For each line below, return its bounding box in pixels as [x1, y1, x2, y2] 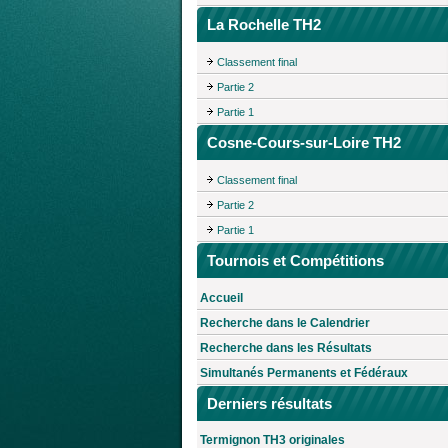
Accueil [200, 290, 243, 305]
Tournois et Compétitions [207, 251, 384, 269]
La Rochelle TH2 [207, 16, 321, 34]
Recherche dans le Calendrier [200, 315, 370, 330]
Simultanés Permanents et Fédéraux [200, 365, 408, 380]
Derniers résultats [207, 394, 332, 412]
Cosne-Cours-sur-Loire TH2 [207, 134, 401, 152]
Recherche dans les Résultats [200, 340, 372, 355]
